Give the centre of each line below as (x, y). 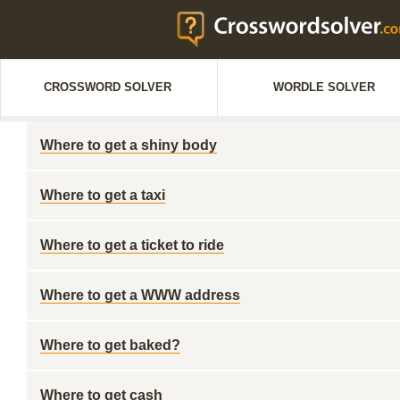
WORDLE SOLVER (324, 87)
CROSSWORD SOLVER (107, 87)
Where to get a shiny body (129, 145)
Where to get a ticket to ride (132, 245)
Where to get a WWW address (140, 295)
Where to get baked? (110, 345)
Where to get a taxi (103, 195)
